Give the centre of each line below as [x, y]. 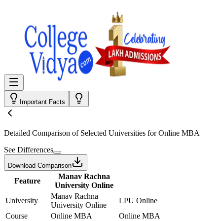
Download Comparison [40, 166]
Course [17, 216]
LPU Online [138, 201]
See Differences [29, 150]
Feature [27, 181]
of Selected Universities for [114, 133]
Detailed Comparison [37, 133]
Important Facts [42, 102]
